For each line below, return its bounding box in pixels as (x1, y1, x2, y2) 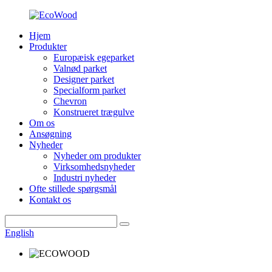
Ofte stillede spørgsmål (29, 183, 117, 194)
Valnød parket (53, 63, 107, 73)
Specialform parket (53, 85, 126, 95)
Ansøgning (29, 129, 72, 139)
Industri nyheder (53, 172, 116, 183)
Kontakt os (29, 194, 71, 205)
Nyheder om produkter (53, 151, 141, 161)
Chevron (53, 96, 87, 106)
